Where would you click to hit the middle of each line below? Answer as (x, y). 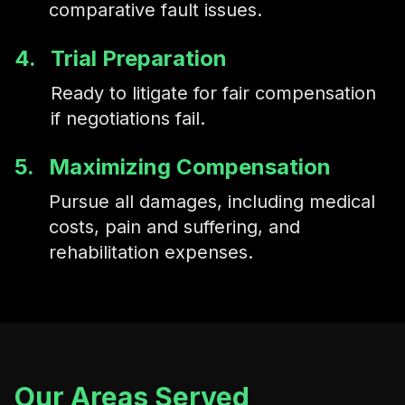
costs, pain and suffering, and (174, 227)
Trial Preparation (139, 58)
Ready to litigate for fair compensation (213, 93)
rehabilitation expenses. (151, 252)
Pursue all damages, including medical (212, 202)
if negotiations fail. (128, 118)
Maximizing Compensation (190, 167)
